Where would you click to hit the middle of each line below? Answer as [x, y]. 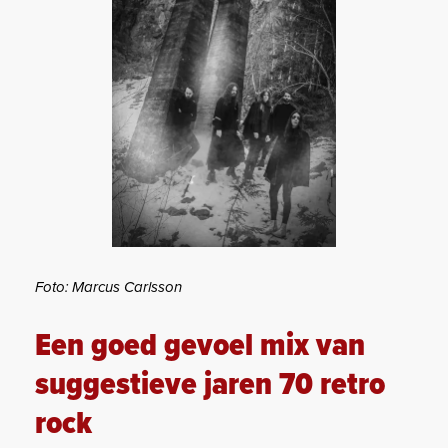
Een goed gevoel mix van [200, 347]
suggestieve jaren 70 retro [210, 386]
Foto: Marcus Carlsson [108, 287]
